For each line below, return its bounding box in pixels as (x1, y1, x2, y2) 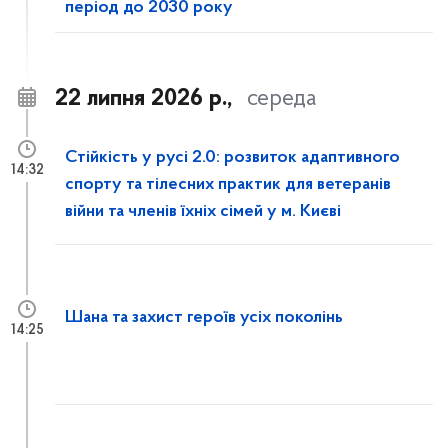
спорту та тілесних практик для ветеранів (65, 176, 391, 194)
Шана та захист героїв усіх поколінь (65, 309, 343, 327)
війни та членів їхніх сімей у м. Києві (65, 203, 341, 221)
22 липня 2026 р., (55, 87, 232, 111)
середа (247, 87, 317, 111)
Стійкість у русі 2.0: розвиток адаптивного (65, 149, 400, 167)
